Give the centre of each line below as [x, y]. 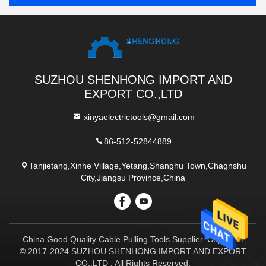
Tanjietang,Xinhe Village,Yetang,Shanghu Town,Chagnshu [138, 166]
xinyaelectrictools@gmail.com [138, 117]
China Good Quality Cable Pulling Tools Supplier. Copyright [133, 239]
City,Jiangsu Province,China [133, 178]
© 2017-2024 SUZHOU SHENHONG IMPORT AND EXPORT [133, 251]
